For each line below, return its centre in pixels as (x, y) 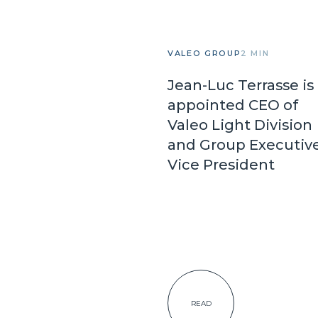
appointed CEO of (233, 105)
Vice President (221, 165)
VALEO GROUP (204, 53)
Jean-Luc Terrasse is (241, 85)
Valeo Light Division (240, 125)
